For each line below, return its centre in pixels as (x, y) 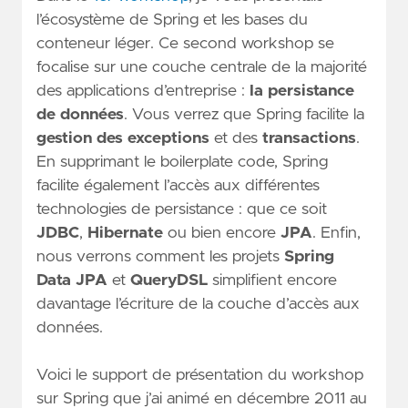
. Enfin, (337, 233)
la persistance (302, 91)
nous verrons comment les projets (160, 256)
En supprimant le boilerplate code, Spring (182, 162)
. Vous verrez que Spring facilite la (244, 114)
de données (80, 114)
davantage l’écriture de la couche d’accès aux (198, 304)
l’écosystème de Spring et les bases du (172, 20)
